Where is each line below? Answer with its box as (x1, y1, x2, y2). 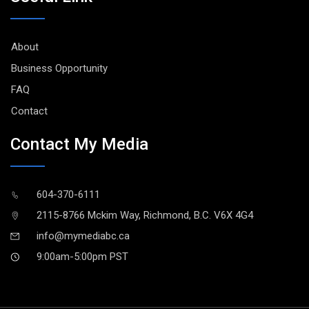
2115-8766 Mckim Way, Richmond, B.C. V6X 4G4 (37, 208, 253, 221)
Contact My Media (10, 134, 148, 154)
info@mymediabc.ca (37, 229, 130, 242)
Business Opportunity (11, 62, 108, 75)
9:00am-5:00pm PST (37, 250, 128, 263)
